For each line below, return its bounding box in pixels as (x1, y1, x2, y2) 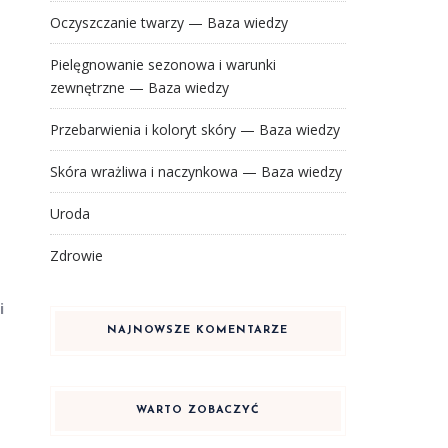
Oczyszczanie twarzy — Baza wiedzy (49, 13, 288, 32)
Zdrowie (49, 246, 103, 265)
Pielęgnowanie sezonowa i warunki (49, 55, 276, 74)
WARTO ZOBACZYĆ (135, 405, 260, 416)
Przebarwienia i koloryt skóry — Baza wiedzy (49, 120, 340, 139)
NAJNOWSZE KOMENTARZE (107, 325, 289, 336)
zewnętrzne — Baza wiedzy (49, 78, 229, 97)
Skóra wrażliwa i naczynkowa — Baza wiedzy (49, 162, 342, 181)
